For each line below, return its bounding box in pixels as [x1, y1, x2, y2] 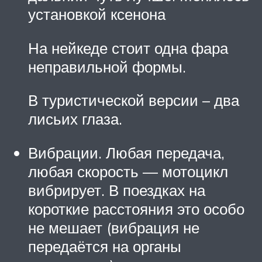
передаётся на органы [28, 236, 181, 256]
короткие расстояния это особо [28, 199, 244, 218]
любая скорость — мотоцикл [28, 161, 228, 181]
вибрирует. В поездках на [28, 180, 205, 199]
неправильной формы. [28, 57, 186, 76]
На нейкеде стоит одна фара [28, 38, 228, 57]
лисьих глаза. [28, 109, 122, 129]
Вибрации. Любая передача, [28, 143, 225, 162]
